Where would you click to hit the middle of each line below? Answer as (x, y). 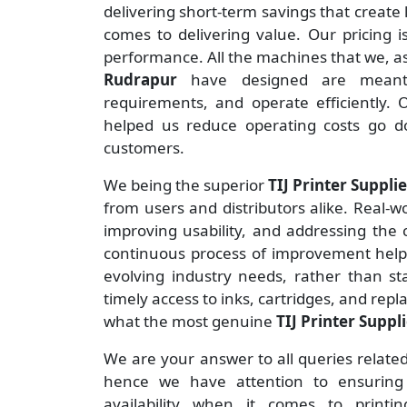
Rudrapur (148, 80)
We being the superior (186, 185)
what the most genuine (190, 322)
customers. (144, 148)
